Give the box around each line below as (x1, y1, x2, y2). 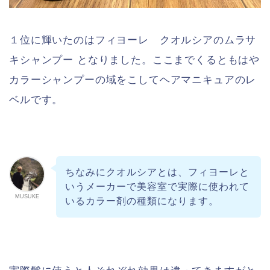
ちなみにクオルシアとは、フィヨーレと (64, 167, 250, 178)
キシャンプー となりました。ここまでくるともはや (9, 54, 260, 66)
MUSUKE (15, 193, 39, 200)
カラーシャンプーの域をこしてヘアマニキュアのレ (9, 74, 257, 86)
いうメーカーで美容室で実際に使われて (64, 181, 250, 192)
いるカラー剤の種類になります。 (64, 196, 219, 207)
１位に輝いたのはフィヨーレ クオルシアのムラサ (9, 34, 257, 46)
